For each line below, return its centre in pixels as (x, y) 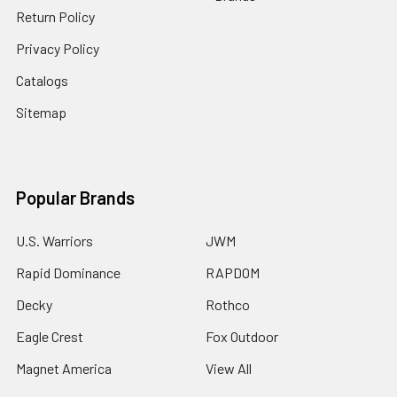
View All (229, 368)
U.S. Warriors (54, 240)
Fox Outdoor (242, 336)
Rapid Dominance (68, 272)
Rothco (228, 304)
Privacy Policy (58, 48)
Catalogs (42, 80)
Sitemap (41, 112)
